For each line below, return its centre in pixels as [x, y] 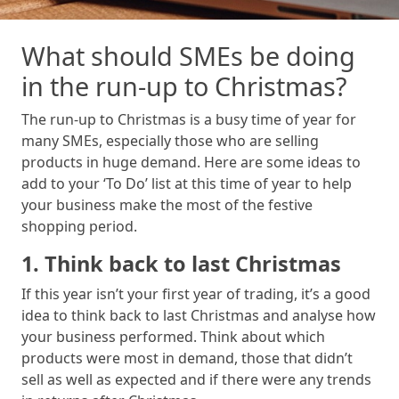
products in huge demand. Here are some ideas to [191, 163]
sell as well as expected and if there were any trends [196, 380]
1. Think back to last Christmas [181, 264]
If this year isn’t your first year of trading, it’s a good [196, 294]
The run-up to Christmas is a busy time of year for [189, 120]
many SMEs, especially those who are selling [170, 141]
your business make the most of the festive [167, 205]
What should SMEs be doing [188, 56]
